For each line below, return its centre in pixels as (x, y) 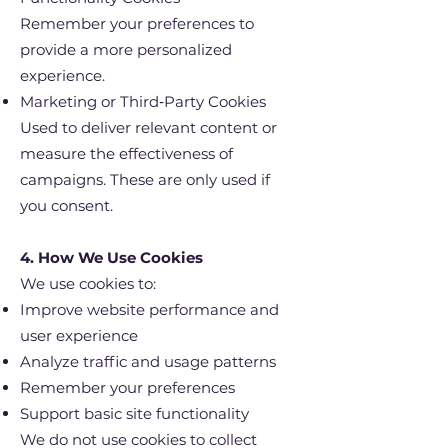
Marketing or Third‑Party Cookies (143, 101)
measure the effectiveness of (126, 153)
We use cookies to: (88, 283)
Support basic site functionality (134, 413)
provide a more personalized (126, 49)
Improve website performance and (149, 309)
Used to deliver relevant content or (148, 127)
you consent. (66, 205)
